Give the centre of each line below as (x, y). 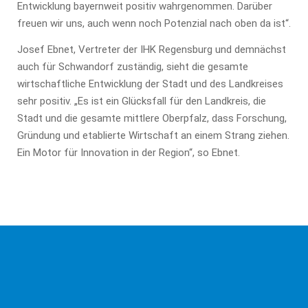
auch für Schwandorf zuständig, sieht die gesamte (133, 67)
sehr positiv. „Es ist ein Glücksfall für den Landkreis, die (142, 101)
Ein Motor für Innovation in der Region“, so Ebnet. (129, 153)
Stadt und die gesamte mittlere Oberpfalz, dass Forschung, (152, 119)
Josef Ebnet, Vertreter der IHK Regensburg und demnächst (152, 50)
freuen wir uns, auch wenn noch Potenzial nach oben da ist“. (154, 24)
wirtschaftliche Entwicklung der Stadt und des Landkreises (150, 84)
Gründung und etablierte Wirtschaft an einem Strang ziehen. (153, 136)
